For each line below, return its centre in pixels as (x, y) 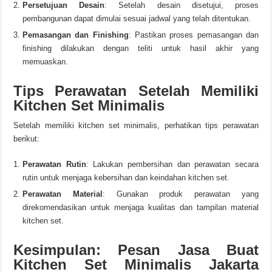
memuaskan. (46, 62)
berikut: (27, 139)
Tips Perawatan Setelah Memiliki (136, 91)
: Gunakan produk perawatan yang (180, 194)
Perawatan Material (63, 194)
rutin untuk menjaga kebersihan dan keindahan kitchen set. (126, 178)
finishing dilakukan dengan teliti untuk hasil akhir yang (141, 48)
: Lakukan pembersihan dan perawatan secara (172, 164)
